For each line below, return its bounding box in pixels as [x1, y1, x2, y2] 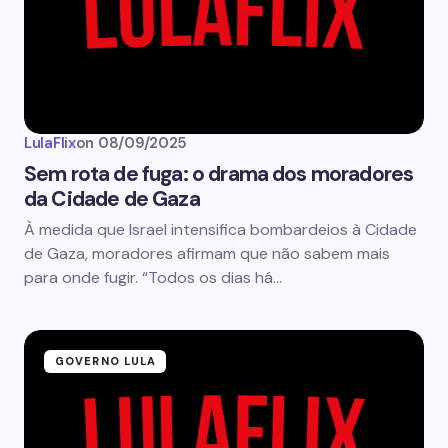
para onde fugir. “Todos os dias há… [24, 267, 282, 288]
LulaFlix [24, 133, 76, 153]
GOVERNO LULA [55, 354, 157, 368]
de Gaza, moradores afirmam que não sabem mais [24, 243, 390, 264]
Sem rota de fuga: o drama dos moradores [24, 160, 414, 188]
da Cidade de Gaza [24, 185, 200, 213]
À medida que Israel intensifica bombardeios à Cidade [24, 219, 417, 240]
